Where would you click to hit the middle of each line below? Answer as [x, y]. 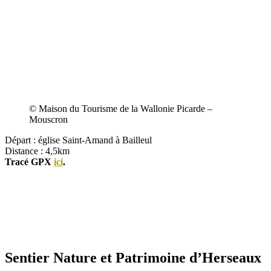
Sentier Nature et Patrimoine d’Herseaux [133, 258]
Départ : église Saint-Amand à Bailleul [78, 140]
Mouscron [48, 120]
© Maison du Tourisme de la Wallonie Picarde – [121, 109]
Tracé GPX [29, 162]
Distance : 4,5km [37, 151]
